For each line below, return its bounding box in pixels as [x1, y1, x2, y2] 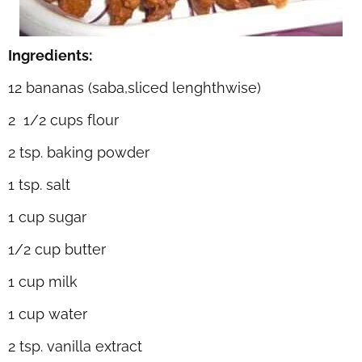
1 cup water [8, 305, 87, 322]
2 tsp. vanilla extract [8, 338, 142, 355]
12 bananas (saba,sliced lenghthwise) [8, 79, 261, 96]
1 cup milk [8, 273, 78, 290]
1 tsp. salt [8, 176, 70, 193]
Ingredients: [8, 47, 92, 64]
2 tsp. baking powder [8, 144, 149, 161]
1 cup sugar [8, 208, 86, 225]
